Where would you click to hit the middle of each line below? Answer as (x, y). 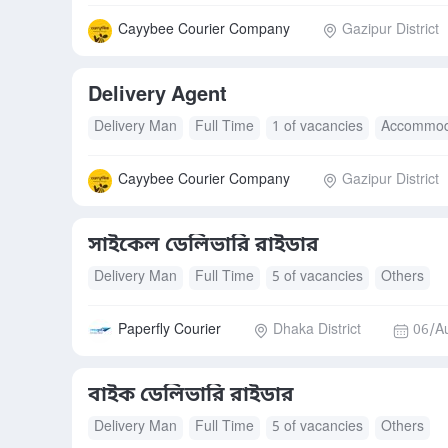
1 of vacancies (317, 127)
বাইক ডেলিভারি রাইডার (191, 396)
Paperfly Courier (169, 330)
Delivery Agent (157, 96)
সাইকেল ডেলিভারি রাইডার (203, 246)
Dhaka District (317, 330)
